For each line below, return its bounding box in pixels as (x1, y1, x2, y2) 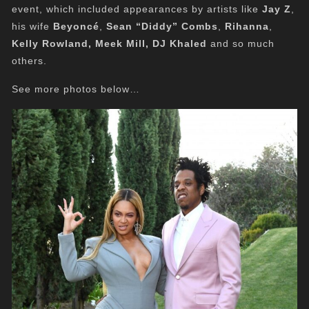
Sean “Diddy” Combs (106, 21, 219, 32)
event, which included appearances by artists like (12, 3, 263, 15)
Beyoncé (53, 21, 100, 32)
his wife (12, 21, 54, 32)
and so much (207, 38, 275, 50)
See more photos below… (12, 83, 141, 95)
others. (12, 55, 48, 67)
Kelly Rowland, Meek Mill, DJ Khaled (12, 38, 208, 50)
